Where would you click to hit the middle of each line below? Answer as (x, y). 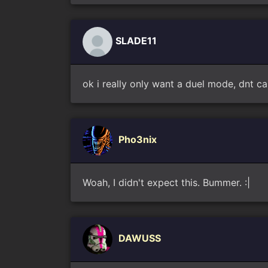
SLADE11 (136, 41)
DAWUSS (140, 238)
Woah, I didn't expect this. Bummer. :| (166, 182)
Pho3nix (138, 140)
